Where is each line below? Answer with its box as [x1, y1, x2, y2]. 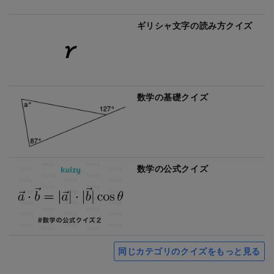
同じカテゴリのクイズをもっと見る [118, 245, 261, 257]
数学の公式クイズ [136, 163, 209, 175]
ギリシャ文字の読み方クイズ [136, 19, 253, 31]
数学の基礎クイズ [136, 91, 209, 103]
